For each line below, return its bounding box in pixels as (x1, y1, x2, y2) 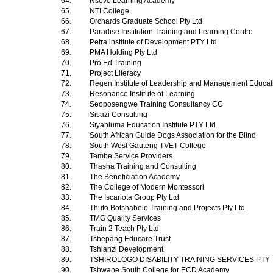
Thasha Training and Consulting (90, 162, 198, 171)
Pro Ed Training (90, 58, 143, 67)
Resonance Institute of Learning (90, 90, 197, 98)
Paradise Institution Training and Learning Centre (90, 27, 255, 36)
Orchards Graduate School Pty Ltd (90, 17, 204, 26)
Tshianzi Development (90, 245, 165, 253)
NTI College (90, 7, 131, 15)
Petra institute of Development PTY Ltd (90, 38, 219, 46)
